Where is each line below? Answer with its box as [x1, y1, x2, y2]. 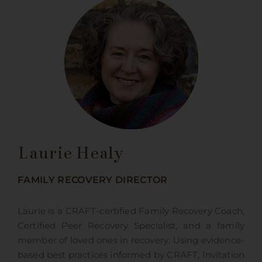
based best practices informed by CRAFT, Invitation [17, 250, 245, 261]
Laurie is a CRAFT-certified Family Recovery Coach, [17, 206, 245, 217]
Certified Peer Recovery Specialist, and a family [17, 220, 245, 232]
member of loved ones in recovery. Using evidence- [17, 235, 245, 246]
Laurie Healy [17, 143, 124, 164]
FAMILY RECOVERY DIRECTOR [17, 174, 168, 186]
